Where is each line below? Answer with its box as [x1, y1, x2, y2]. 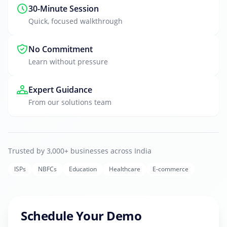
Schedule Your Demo [21, 207, 142, 224]
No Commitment [28, 44, 93, 55]
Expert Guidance [28, 84, 92, 95]
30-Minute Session [28, 3, 99, 14]
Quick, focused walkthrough [28, 16, 123, 26]
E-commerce [153, 165, 188, 173]
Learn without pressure [28, 57, 108, 66]
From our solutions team [28, 97, 111, 107]
